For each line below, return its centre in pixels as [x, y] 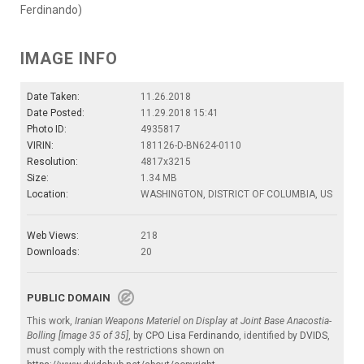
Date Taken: [53, 97]
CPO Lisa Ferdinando [192, 336]
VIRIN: [40, 146]
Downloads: [53, 252]
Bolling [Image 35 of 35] [78, 336]
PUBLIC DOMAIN [72, 298]
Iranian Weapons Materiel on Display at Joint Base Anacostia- [203, 321]
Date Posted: [56, 113]
